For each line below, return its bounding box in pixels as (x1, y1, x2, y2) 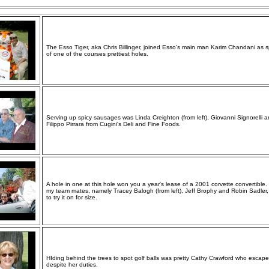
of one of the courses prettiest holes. (46, 50, 148, 57)
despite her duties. (46, 261, 98, 268)
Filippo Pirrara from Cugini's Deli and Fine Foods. (46, 121, 181, 127)
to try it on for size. (46, 194, 97, 201)
